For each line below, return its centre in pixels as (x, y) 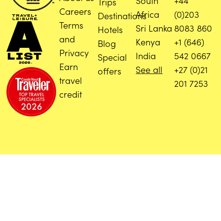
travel (71, 80)
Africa (148, 14)
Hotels (110, 29)
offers (109, 71)
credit (71, 94)
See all (149, 69)
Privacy (74, 52)
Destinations (122, 15)
